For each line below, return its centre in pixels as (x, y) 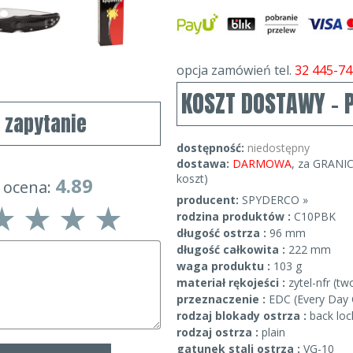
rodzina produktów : (235, 216)
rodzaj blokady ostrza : (243, 316)
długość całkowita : (232, 249)
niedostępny (279, 148)
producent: (208, 200)
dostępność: (210, 148)
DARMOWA (262, 163)
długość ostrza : (223, 233)
